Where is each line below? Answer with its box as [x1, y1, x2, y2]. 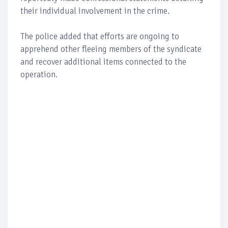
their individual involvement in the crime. [20, 6, 169, 17]
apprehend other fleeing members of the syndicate [20, 44, 202, 55]
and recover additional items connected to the [20, 56, 186, 68]
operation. [20, 69, 58, 80]
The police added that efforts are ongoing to [20, 31, 179, 42]
